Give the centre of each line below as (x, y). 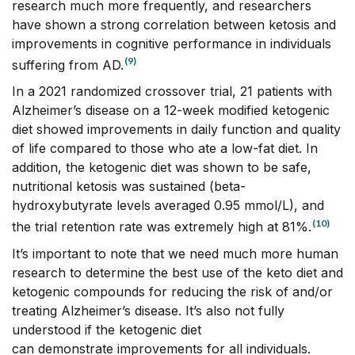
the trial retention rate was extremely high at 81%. (162, 227)
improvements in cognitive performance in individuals (172, 43)
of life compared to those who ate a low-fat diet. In (165, 149)
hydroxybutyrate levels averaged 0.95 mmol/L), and (168, 206)
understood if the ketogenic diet (107, 330)
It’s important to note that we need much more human (175, 254)
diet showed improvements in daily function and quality (176, 130)
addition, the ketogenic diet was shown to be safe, (162, 168)
